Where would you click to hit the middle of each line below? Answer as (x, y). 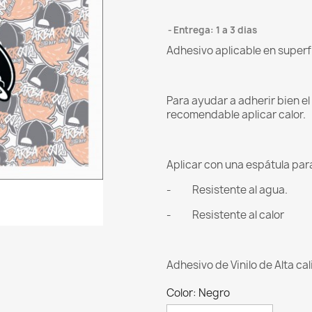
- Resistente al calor (225, 215)
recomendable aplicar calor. (236, 115)
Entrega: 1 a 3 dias (215, 30)
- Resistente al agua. (227, 190)
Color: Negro (198, 293)
